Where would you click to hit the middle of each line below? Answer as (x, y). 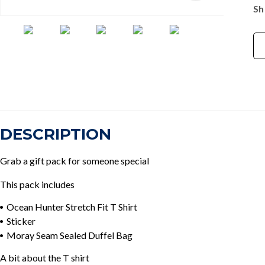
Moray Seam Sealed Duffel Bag (70, 235)
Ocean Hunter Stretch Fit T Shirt (72, 207)
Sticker (21, 221)
